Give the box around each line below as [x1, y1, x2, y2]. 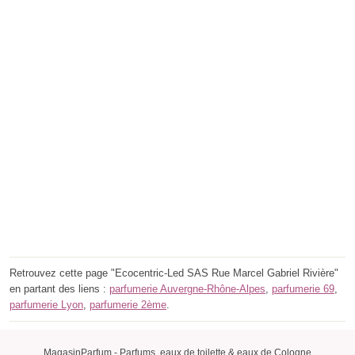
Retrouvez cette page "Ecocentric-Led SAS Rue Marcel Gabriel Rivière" [10, 267, 338, 280]
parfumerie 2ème [90, 299, 166, 311]
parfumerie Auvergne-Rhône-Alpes [109, 283, 265, 296]
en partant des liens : [10, 283, 109, 296]
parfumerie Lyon [10, 299, 83, 311]
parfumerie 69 [272, 283, 334, 296]
